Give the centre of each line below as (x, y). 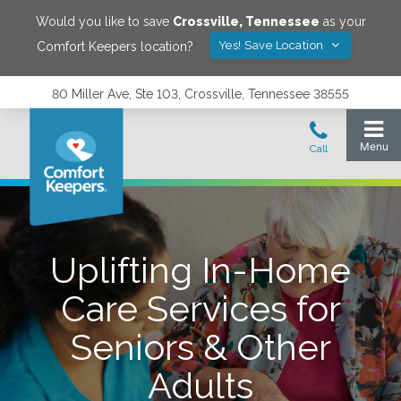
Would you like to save (104, 21)
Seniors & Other (200, 347)
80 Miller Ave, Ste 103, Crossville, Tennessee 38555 (200, 94)
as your (342, 21)
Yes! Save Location (273, 45)
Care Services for (200, 308)
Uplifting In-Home (200, 270)
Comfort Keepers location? (115, 46)
